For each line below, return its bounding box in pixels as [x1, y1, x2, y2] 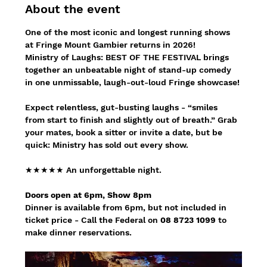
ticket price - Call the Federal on [25, 215, 161, 225]
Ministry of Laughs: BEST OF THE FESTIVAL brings [25, 52, 232, 62]
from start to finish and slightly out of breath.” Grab [25, 114, 240, 125]
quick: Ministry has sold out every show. [25, 139, 189, 150]
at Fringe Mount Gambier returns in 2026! [25, 39, 196, 49]
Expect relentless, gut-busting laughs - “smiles [25, 102, 221, 112]
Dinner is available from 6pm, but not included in [25, 202, 229, 212]
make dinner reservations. [25, 227, 132, 237]
